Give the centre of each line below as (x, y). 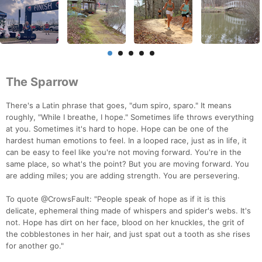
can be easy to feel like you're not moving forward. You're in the (124, 152)
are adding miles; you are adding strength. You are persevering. (123, 176)
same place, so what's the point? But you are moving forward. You (127, 164)
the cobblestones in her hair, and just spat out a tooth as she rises (128, 234)
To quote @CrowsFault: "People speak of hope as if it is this (116, 199)
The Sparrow (42, 82)
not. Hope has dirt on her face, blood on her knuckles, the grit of (125, 223)
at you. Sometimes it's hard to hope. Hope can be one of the (117, 129)
